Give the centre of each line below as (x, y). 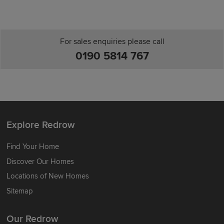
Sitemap (20, 191)
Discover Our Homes (40, 161)
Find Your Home (33, 146)
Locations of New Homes (48, 176)
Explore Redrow (41, 125)
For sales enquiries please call (112, 42)
